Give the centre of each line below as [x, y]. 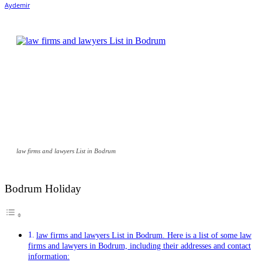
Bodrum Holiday [43, 189]
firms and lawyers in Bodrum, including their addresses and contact [139, 246]
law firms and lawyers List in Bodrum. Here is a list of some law [144, 235]
